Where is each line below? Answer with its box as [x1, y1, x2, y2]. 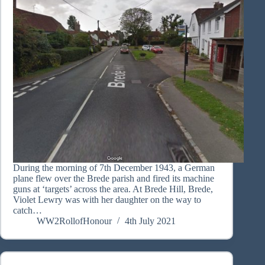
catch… [13, 205, 42, 216]
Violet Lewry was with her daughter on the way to [13, 195, 201, 205]
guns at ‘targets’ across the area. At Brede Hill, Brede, [13, 184, 213, 195]
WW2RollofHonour [37, 216, 112, 227]
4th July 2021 [125, 216, 176, 227]
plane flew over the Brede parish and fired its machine [13, 173, 214, 184]
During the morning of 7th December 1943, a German [13, 163, 215, 173]
